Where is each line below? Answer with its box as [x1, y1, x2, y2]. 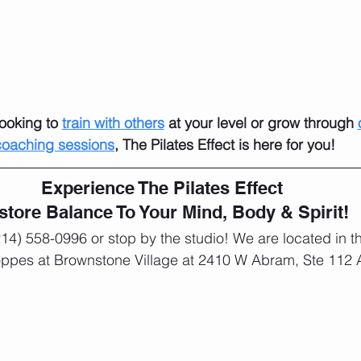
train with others [61, 114, 164, 133]
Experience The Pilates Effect [41, 177, 288, 199]
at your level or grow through [164, 114, 358, 133]
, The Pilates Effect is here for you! [114, 135, 335, 155]
